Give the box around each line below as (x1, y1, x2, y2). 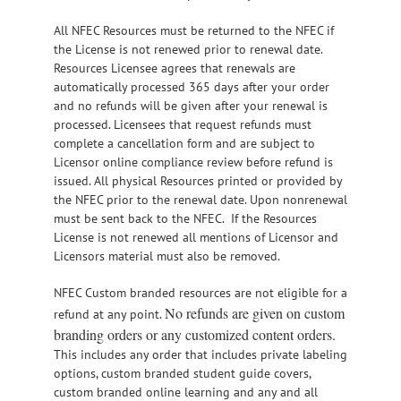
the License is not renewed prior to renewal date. (54, 41, 322, 58)
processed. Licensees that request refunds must (54, 116, 311, 133)
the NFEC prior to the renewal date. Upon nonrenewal (54, 192, 347, 209)
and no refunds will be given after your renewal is (54, 98, 328, 115)
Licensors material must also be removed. (54, 248, 280, 265)
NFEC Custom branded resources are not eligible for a (54, 285, 347, 302)
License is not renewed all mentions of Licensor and (54, 229, 338, 246)
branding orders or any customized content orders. (54, 325, 336, 345)
